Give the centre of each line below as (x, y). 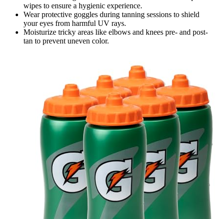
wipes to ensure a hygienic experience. (83, 5)
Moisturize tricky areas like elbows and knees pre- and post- (116, 32)
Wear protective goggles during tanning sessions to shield (111, 14)
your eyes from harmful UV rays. (75, 23)
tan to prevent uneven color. (66, 41)
